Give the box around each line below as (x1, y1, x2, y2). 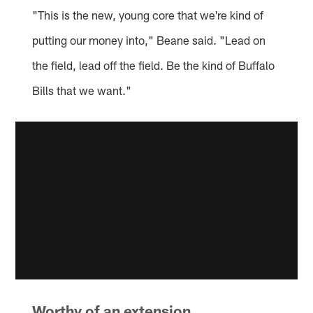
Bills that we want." (32, 83, 132, 98)
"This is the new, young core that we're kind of (32, 8, 264, 22)
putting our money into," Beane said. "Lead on (32, 33, 266, 48)
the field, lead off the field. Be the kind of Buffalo (32, 58, 275, 73)
